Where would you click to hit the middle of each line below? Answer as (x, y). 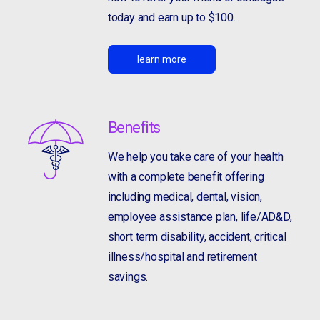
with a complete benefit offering (186, 176)
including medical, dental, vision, (185, 196)
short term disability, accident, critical (197, 236)
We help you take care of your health (195, 156)
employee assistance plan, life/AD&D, (200, 216)
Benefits (134, 127)
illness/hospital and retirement (182, 256)
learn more (161, 59)
